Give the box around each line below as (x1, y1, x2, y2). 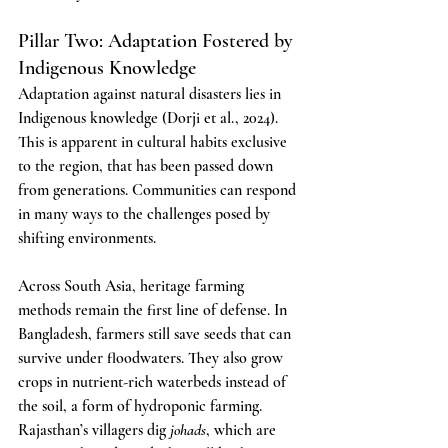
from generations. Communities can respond (18, 180, 300, 200)
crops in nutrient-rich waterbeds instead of (18, 372, 290, 392)
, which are (206, 420, 280, 440)
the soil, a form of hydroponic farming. (18, 396, 266, 416)
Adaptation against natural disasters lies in (18, 84, 285, 104)
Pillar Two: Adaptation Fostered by (18, 29, 298, 53)
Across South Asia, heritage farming (18, 276, 248, 296)
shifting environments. (18, 228, 156, 248)
